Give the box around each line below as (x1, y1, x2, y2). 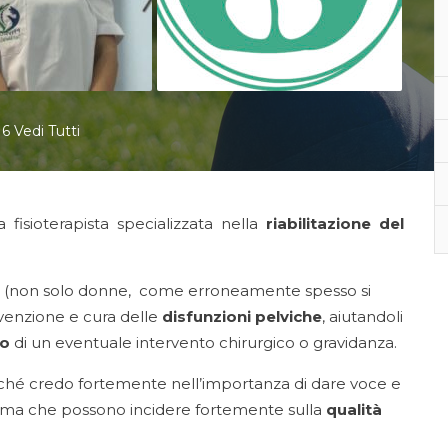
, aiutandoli (322, 307, 403, 326)
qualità (322, 400, 382, 419)
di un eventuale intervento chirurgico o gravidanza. (10, 333, 397, 352)
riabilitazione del (266, 214, 404, 233)
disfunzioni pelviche (162, 307, 322, 326)
